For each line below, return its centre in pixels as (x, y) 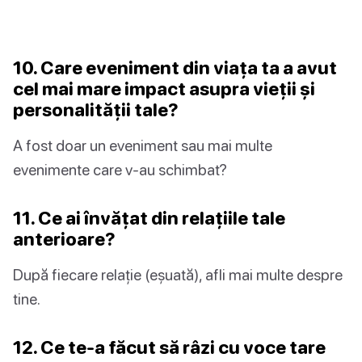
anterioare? (64, 238)
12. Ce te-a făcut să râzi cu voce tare (169, 347)
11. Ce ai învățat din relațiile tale (149, 217)
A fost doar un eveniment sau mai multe (143, 145)
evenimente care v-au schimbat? (120, 169)
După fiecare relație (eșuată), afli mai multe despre (178, 274)
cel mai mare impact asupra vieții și (164, 88)
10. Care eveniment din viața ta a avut (175, 67)
